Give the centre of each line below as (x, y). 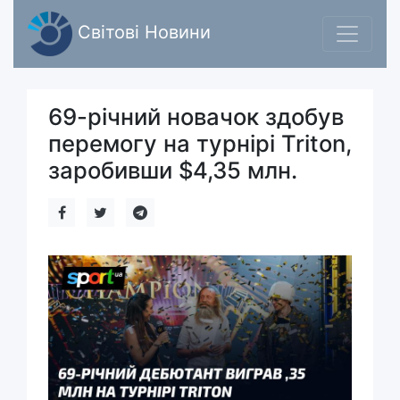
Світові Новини (142, 33)
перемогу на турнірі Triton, (200, 143)
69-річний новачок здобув (196, 117)
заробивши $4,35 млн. (173, 170)
